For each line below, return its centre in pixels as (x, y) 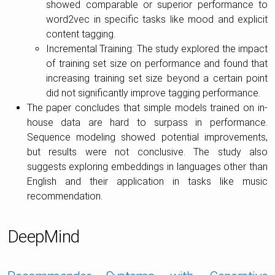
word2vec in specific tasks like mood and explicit (157, 19)
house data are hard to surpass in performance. (147, 122)
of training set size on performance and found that (157, 63)
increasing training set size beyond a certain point (157, 78)
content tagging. (81, 34)
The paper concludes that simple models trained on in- (147, 107)
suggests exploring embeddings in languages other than (147, 166)
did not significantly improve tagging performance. (153, 93)
